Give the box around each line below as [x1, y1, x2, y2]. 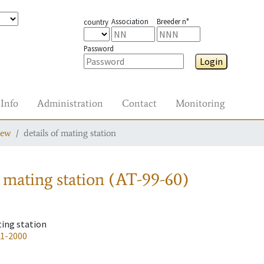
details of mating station [24, 127, 116, 138]
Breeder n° [156, 16, 189, 26]
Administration [37, 97, 103, 110]
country [83, 17, 108, 27]
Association [111, 16, 148, 26]
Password [83, 44, 114, 53]
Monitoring [176, 97, 225, 110]
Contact [122, 97, 157, 110]
